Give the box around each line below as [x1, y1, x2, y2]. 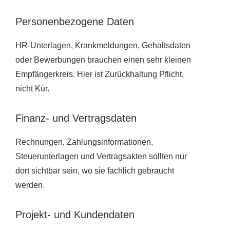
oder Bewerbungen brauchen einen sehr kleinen [15, 55, 191, 64]
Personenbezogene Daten [15, 15, 134, 27]
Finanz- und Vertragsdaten [15, 112, 137, 124]
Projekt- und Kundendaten [15, 208, 135, 220]
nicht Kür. [15, 84, 49, 93]
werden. [15, 180, 45, 189]
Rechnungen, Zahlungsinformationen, [15, 137, 153, 146]
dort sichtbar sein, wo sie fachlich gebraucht [15, 166, 174, 175]
